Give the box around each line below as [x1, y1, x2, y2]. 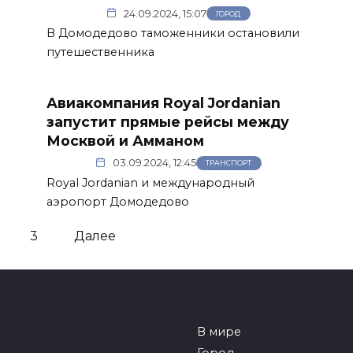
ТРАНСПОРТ [206, 158, 252, 168]
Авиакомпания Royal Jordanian [46, 94, 281, 111]
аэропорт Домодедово [46, 195, 189, 210]
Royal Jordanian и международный [46, 176, 255, 191]
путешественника [46, 45, 154, 60]
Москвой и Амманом [46, 132, 204, 149]
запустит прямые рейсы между [46, 113, 289, 130]
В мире [196, 325, 241, 340]
